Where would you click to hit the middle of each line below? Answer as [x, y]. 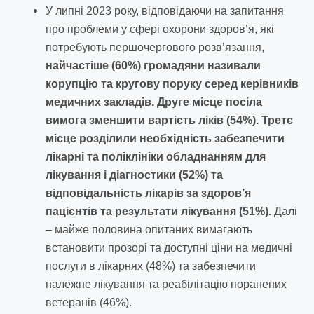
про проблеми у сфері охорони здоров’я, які [160, 29]
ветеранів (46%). [89, 303]
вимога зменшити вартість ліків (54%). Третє [169, 121]
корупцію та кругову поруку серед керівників [172, 84]
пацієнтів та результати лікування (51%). [158, 212]
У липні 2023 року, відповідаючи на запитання [165, 11]
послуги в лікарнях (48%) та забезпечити [151, 266]
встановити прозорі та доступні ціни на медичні [169, 248]
